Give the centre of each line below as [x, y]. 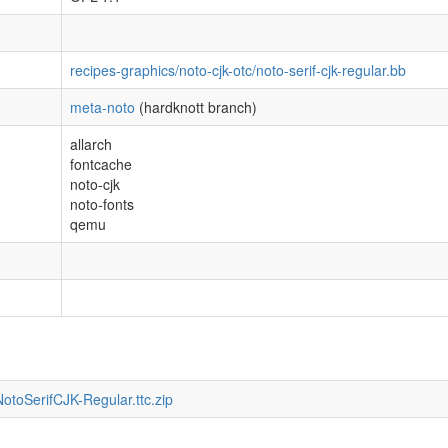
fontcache [101, 164]
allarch [91, 144]
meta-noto [102, 107]
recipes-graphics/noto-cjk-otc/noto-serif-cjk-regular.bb [238, 70]
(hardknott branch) [196, 107]
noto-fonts [102, 204]
